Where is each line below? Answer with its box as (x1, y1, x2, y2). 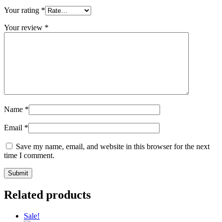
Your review (4, 23, 45, 32)
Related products (4, 188, 91, 202)
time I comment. (4, 151, 55, 160)
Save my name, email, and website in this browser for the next (16, 142, 210, 151)
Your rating (4, 6, 41, 15)
